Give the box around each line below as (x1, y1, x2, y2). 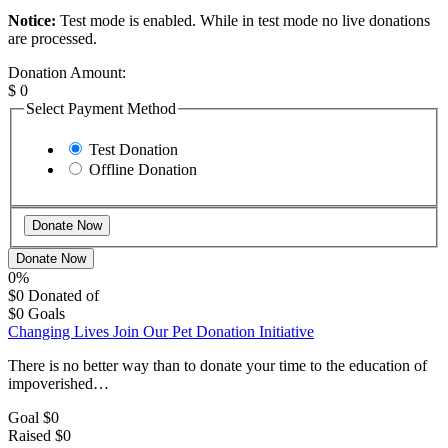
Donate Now (16, 250, 86, 266)
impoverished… (8, 374, 109, 392)
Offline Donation (89, 161, 197, 179)
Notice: (8, 11, 56, 29)
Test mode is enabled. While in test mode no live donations (56, 11, 430, 29)
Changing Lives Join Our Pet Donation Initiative (8, 322, 314, 340)
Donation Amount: (8, 63, 126, 81)
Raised (8, 426, 51, 444)
